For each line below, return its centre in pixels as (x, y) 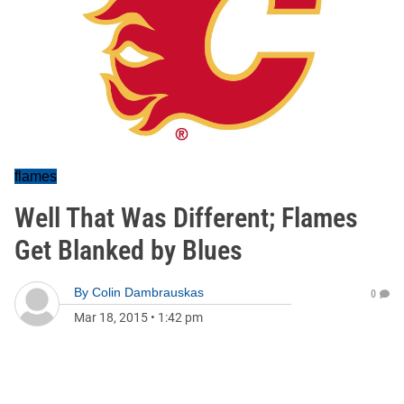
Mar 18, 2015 (111, 317)
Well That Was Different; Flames (186, 218)
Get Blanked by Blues (129, 250)
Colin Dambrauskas (148, 292)
